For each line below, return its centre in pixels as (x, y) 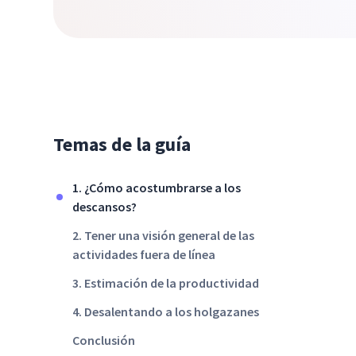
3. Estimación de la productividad (166, 283)
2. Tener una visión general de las (164, 236)
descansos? (105, 207)
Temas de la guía (122, 145)
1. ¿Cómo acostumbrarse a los (157, 188)
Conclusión (104, 341)
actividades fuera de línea (144, 255)
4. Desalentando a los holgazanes (166, 312)
